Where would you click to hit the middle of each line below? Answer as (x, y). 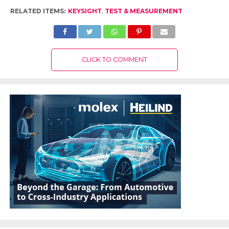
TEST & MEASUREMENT (143, 11)
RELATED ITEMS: (38, 11)
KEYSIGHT (85, 11)
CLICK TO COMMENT (114, 59)
